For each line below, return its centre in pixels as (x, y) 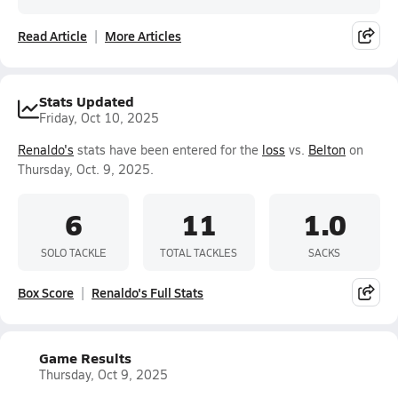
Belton (327, 150)
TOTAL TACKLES (199, 252)
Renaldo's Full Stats (147, 292)
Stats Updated (87, 101)
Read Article (52, 36)
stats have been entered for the (168, 150)
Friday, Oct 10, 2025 (99, 118)
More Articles (143, 36)
